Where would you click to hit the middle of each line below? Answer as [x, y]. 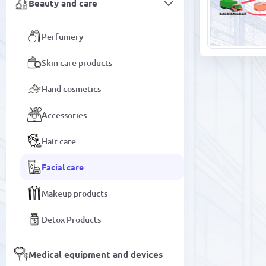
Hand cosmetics [71, 88]
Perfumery [62, 36]
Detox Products [71, 219]
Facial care [63, 167]
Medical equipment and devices [96, 254]
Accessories [64, 115]
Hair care [59, 141]
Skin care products [77, 62]
